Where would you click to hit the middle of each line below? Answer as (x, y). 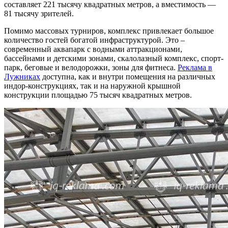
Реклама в (195, 68)
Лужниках (22, 77)
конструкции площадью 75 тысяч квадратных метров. (98, 95)
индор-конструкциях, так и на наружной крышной (92, 86)
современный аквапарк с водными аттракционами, (93, 49)
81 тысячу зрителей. (39, 14)
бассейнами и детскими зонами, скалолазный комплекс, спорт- (114, 59)
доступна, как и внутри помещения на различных (128, 77)
